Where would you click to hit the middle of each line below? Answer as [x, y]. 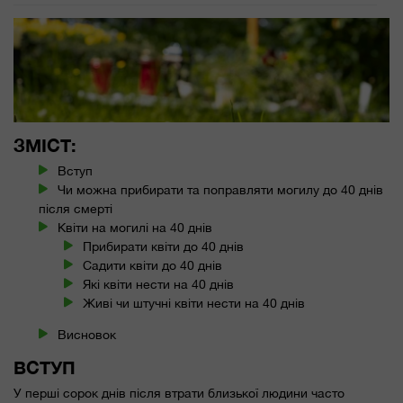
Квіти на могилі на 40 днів [135, 227]
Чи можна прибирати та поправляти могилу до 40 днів [221, 189]
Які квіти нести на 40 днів [159, 284]
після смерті [76, 208]
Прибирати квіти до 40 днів [164, 246]
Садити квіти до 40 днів [153, 265]
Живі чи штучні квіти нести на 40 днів [194, 303]
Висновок [87, 334]
